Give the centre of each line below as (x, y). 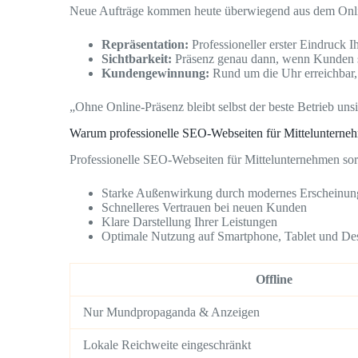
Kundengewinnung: (155, 74)
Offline (274, 280)
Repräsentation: (145, 45)
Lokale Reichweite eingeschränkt (167, 345)
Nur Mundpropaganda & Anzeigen (171, 312)
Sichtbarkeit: (137, 59)
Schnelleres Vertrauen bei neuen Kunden (204, 208)
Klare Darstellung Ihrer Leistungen (189, 222)
